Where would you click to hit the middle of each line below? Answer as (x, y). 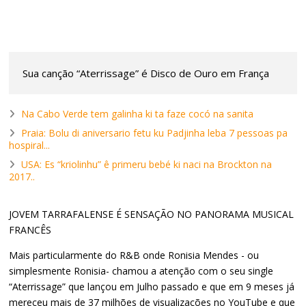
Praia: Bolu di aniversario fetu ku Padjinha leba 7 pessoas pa (155, 133)
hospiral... (30, 145)
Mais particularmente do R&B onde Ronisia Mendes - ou (134, 255)
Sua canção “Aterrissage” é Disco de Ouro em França (146, 73)
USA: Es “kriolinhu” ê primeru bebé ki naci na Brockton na (147, 165)
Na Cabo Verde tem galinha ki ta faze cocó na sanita (138, 114)
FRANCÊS (32, 230)
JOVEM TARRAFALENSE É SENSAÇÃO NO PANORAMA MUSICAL (152, 214)
